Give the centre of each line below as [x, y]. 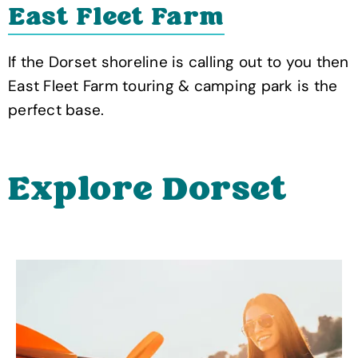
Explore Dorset [147, 191]
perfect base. [56, 109]
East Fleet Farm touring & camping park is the [173, 86]
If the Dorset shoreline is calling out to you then [179, 62]
